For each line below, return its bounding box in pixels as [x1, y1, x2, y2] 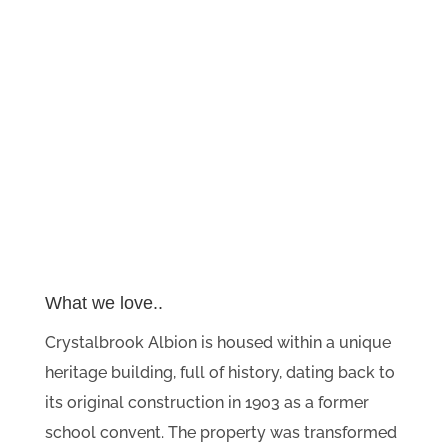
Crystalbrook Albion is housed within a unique [44, 332, 391, 352]
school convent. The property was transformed [44, 422, 397, 442]
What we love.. [44, 292, 163, 313]
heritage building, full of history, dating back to [44, 362, 395, 382]
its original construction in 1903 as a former [44, 392, 369, 412]
